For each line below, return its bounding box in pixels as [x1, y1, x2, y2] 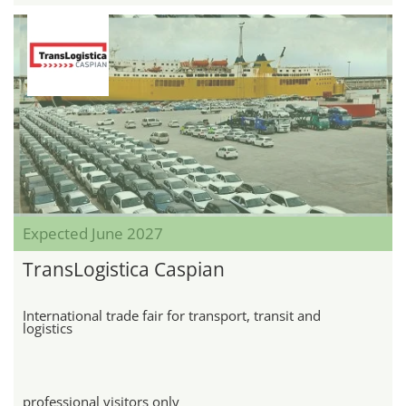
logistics [23, 318, 72, 337]
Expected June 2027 [23, 222, 163, 244]
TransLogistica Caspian [23, 256, 225, 282]
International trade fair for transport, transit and [23, 305, 321, 324]
